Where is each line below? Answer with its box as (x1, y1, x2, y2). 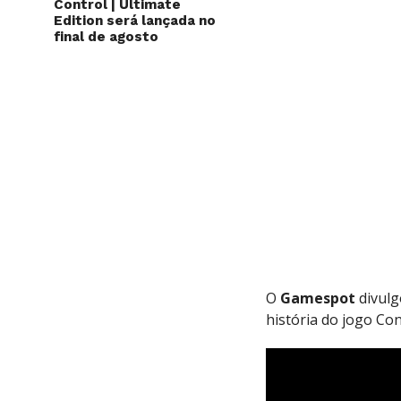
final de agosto (54, 29, 158, 45)
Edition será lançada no (54, 13, 216, 29)
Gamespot (280, 288, 356, 308)
